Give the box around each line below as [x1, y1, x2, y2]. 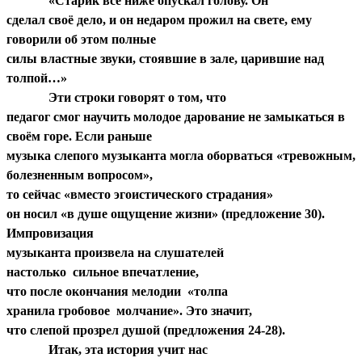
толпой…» [6, 70, 67, 85]
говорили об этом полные [6, 32, 156, 46]
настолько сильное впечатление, [6, 264, 199, 279]
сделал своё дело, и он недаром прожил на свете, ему [6, 12, 312, 27]
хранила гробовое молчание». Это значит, [6, 303, 252, 318]
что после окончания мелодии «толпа [6, 284, 228, 298]
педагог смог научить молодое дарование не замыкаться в [6, 109, 345, 124]
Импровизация [6, 225, 97, 240]
